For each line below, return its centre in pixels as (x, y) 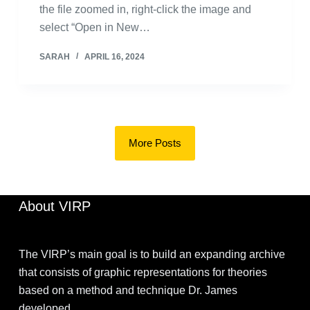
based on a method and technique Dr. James (128, 290)
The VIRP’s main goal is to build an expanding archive (152, 254)
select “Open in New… (94, 27)
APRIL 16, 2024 (114, 57)
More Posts (155, 143)
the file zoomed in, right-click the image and (145, 9)
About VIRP (54, 206)
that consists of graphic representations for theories (143, 272)
